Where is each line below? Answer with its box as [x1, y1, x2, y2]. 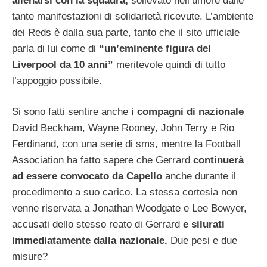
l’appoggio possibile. [12, 74, 102, 86]
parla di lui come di [12, 42, 99, 54]
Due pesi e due [167, 235, 237, 247]
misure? [12, 251, 48, 263]
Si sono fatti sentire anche [12, 106, 128, 118]
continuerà [193, 154, 244, 166]
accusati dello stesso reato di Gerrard [12, 219, 183, 231]
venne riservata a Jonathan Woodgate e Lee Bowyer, [12, 203, 247, 215]
